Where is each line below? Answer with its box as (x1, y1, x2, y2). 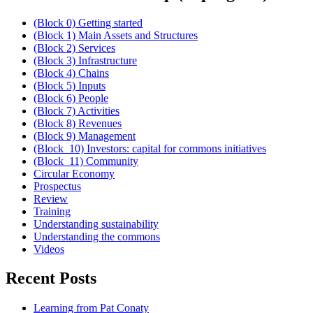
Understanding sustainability (34, 217, 159, 230)
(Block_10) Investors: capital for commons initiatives (34, 142, 266, 154)
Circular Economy (34, 167, 115, 180)
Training (34, 205, 71, 217)
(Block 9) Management (34, 129, 136, 142)
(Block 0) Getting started (34, 16, 143, 29)
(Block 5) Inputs (34, 79, 105, 92)
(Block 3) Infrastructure (34, 54, 137, 66)
